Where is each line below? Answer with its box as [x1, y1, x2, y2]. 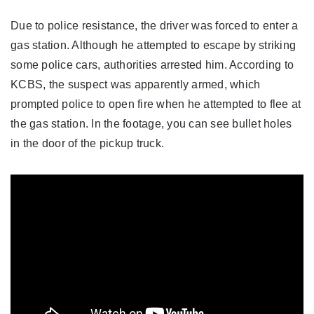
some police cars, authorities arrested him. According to [11, 58, 294, 71]
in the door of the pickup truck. [11, 137, 164, 149]
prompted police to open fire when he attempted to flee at [11, 97, 301, 110]
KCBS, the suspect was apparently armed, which [11, 78, 261, 90]
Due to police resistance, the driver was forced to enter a [11, 19, 299, 32]
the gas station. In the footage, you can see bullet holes [11, 117, 292, 130]
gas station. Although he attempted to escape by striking [11, 39, 296, 51]
